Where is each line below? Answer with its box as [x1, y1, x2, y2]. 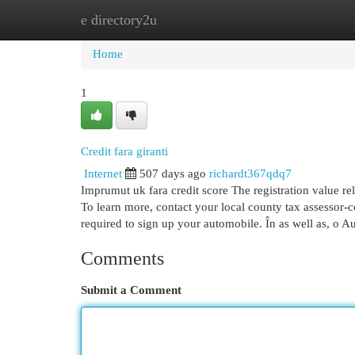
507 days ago [139, 167, 206, 180]
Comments [81, 248, 164, 269]
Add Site [269, 13, 311, 26]
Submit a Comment [81, 284, 181, 296]
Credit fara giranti [81, 144, 168, 158]
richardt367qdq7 [209, 167, 292, 180]
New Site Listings [158, 13, 245, 26]
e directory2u [81, 12, 157, 28]
